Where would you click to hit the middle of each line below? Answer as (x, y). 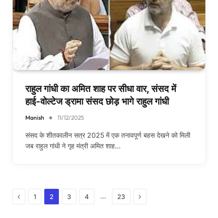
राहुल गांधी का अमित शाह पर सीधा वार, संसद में (101, 89)
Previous (34, 196)
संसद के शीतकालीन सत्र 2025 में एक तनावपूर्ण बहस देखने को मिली (108, 135)
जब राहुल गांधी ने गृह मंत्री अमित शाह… (73, 145)
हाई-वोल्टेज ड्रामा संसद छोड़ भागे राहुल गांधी (97, 101)
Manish (35, 117)
